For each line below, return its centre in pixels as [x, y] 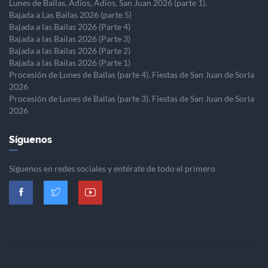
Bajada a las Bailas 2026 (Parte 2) [70, 51]
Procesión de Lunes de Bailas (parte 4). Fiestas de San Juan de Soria [132, 75]
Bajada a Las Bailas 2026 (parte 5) [70, 15]
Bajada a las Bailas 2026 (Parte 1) [70, 63]
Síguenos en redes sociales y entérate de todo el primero [112, 169]
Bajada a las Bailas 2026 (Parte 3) [70, 39]
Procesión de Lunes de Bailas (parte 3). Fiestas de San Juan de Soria [132, 99]
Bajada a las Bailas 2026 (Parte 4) [70, 27]
